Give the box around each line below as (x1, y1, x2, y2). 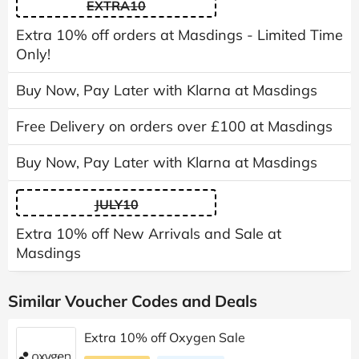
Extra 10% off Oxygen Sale (84, 329, 245, 346)
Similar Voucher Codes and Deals (8, 291, 257, 312)
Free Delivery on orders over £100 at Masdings (16, 117, 333, 136)
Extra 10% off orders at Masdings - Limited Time (16, 26, 343, 45)
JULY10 (94, 196, 139, 213)
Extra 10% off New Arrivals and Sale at (16, 224, 281, 244)
